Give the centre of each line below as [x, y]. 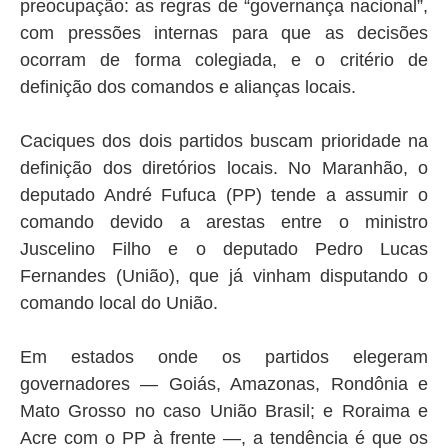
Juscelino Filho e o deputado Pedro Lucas [224, 249]
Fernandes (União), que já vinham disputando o [224, 276]
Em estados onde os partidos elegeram [224, 357]
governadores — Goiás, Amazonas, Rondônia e [224, 384]
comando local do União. [119, 303]
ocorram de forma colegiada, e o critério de [224, 60]
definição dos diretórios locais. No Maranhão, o [224, 168]
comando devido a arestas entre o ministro [224, 222]
